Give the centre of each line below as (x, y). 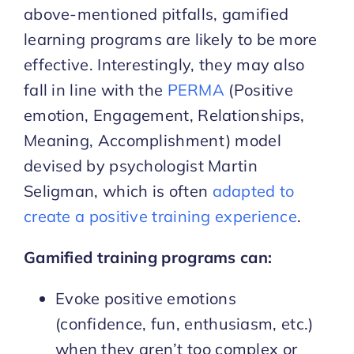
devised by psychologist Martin (140, 165)
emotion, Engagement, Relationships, (164, 115)
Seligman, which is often (118, 190)
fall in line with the (95, 89)
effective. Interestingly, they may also (164, 64)
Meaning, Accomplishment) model (152, 140)
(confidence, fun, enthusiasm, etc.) (184, 323)
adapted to (253, 190)
